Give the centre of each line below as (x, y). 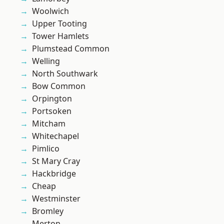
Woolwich (50, 11)
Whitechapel (55, 136)
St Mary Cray (56, 161)
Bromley (48, 211)
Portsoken (52, 111)
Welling (46, 61)
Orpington (52, 99)
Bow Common (59, 86)
